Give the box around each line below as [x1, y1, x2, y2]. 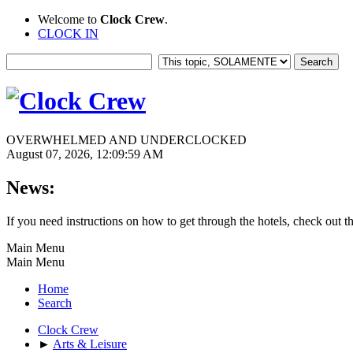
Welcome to [38, 13, 100, 26]
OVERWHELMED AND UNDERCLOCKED [6, 132, 247, 147]
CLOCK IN [38, 27, 98, 40]
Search [38, 295, 72, 310]
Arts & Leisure [53, 336, 127, 351]
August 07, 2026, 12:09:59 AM [6, 147, 163, 161]
